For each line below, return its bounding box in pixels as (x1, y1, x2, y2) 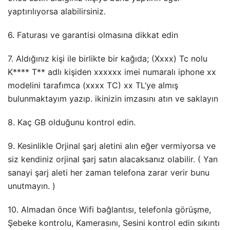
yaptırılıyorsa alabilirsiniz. (8, 6, 106, 17)
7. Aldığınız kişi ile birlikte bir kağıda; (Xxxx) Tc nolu (8, 53, 207, 64)
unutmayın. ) (8, 181, 55, 191)
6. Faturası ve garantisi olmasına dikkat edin (8, 30, 178, 41)
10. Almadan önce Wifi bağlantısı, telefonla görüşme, (8, 204, 211, 215)
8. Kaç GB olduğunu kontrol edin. (8, 117, 136, 128)
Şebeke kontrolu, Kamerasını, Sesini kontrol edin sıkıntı (8, 218, 220, 228)
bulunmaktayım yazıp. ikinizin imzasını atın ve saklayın (8, 93, 218, 104)
